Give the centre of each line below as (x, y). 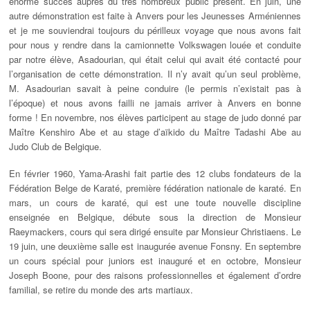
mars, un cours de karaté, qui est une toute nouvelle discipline (155, 203)
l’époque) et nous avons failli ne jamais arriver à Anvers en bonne (155, 103)
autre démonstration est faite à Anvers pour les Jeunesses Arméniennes (155, 16)
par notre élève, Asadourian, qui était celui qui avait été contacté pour (155, 60)
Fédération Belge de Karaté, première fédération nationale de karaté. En (155, 188)
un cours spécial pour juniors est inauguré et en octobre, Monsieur (155, 261)
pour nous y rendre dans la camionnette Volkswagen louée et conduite (155, 45)
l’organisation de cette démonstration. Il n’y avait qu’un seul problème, (155, 74)
